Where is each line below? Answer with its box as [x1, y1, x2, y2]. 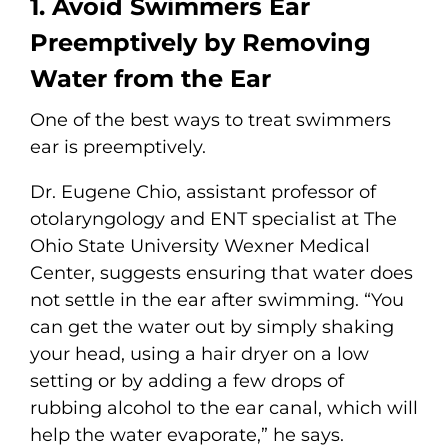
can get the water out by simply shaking [30, 315, 394, 338]
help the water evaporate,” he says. [30, 423, 344, 446]
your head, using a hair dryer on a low [30, 342, 369, 365]
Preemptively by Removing [30, 27, 371, 57]
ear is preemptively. [30, 135, 206, 158]
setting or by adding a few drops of [30, 369, 344, 392]
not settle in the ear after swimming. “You [30, 288, 404, 311]
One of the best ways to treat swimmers [30, 108, 391, 131]
